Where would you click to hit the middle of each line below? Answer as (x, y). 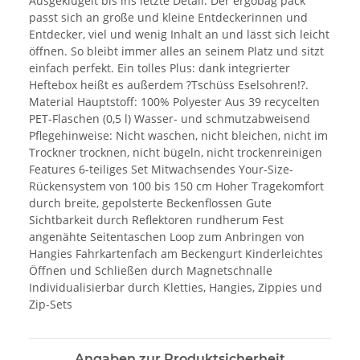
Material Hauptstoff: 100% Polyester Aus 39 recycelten (174, 101)
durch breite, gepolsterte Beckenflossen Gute (150, 202)
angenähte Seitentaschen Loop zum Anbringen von (167, 236)
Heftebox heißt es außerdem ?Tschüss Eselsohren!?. (169, 84)
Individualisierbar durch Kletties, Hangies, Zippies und (176, 287)
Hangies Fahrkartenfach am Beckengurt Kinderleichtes (176, 253)
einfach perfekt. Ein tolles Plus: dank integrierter (160, 67)
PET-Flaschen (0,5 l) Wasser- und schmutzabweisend (170, 118)
